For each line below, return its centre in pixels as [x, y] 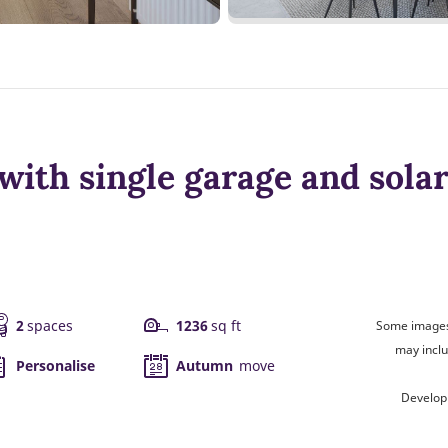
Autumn [204, 366]
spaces [50, 326]
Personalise [55, 366]
